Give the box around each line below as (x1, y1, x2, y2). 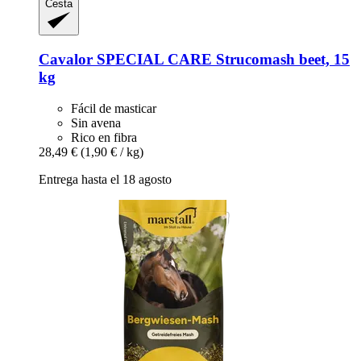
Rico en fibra (71, 130, 137, 144)
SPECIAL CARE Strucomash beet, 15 (93, 51, 350, 68)
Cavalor (39, 51, 93, 68)
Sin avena (71, 115, 121, 130)
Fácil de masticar (71, 101, 156, 115)
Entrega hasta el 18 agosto (39, 172, 172, 186)
